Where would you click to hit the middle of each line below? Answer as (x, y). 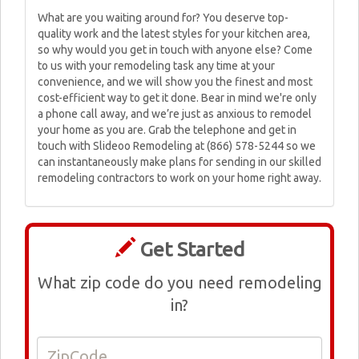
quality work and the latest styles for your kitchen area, (174, 34)
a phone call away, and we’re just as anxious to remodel (175, 114)
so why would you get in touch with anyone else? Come (175, 50)
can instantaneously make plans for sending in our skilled (179, 162)
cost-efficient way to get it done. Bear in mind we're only (177, 98)
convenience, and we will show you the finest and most (175, 82)
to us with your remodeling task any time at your (156, 66)
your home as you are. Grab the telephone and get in (167, 130)
